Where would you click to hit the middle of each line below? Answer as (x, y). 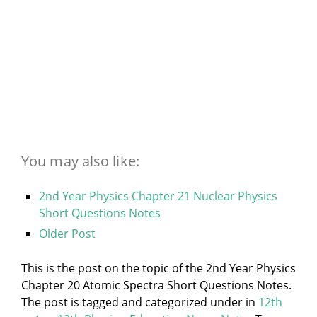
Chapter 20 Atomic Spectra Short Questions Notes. (156, 285)
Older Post (67, 233)
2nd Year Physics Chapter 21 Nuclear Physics (158, 196)
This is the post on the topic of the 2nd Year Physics (158, 268)
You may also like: (80, 161)
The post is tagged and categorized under (133, 302)
